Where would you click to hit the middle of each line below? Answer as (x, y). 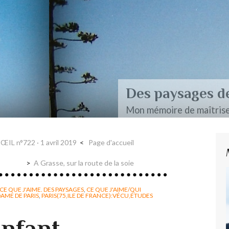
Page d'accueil (111, 143)
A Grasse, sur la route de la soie (84, 163)
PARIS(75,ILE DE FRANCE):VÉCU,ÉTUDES (97, 195)
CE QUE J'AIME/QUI (114, 189)
